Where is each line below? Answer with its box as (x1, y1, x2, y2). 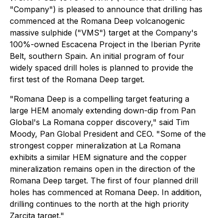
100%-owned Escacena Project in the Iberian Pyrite (10, 39, 200, 49)
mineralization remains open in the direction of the (10, 164, 195, 174)
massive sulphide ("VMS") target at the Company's (10, 28, 198, 37)
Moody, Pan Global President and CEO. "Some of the (10, 129, 206, 139)
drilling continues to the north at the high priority (10, 199, 189, 209)
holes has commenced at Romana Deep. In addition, (10, 187, 202, 197)
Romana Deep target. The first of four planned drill (10, 176, 198, 185)
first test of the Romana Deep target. (10, 74, 145, 84)
